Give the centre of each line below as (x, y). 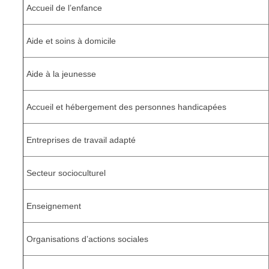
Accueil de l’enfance (64, 8)
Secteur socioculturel (66, 173)
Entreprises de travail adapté (81, 140)
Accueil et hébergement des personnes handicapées (126, 107)
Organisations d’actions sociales (87, 239)
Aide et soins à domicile (71, 41)
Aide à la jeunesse (61, 74)
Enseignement (54, 206)
